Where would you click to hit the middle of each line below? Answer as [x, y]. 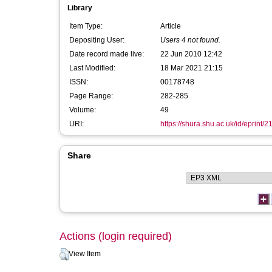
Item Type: [86, 26]
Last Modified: [92, 68]
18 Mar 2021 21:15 [192, 68]
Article [171, 26]
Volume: [83, 110]
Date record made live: [107, 54]
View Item [85, 254]
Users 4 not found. [190, 40]
